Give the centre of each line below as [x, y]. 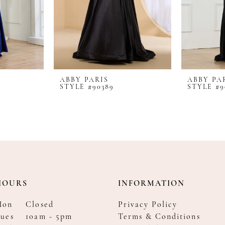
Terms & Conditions [159, 217]
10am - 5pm [49, 217]
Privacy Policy [148, 205]
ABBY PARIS [84, 80]
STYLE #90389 [87, 87]
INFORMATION [151, 184]
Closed [40, 205]
